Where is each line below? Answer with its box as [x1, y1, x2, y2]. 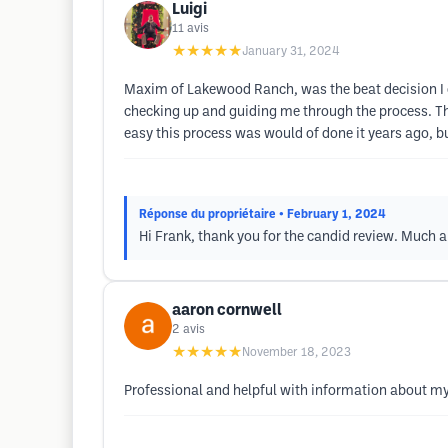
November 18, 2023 [242, 347, 351, 358]
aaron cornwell [172, 303, 282, 318]
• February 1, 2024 [279, 209, 386, 220]
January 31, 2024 [242, 46, 340, 57]
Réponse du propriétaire [139, 209, 276, 220]
